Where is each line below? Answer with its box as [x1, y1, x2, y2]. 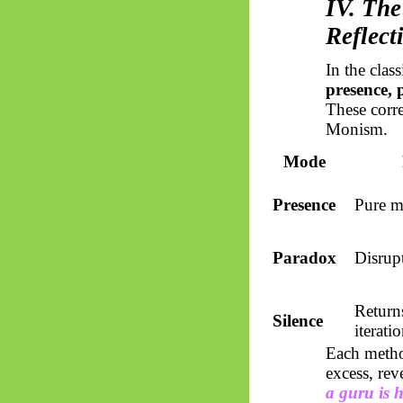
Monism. [326, 120, 389, 139]
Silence [272, 310, 323, 330]
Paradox [272, 247, 336, 267]
